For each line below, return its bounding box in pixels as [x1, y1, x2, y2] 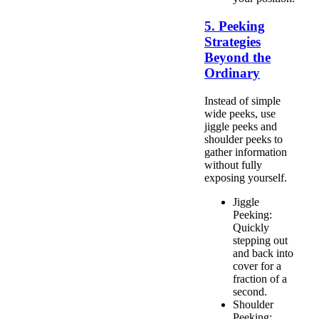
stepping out [233, 234, 288, 246]
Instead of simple [204, 94, 281, 107]
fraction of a [233, 272, 287, 285]
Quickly [233, 221, 269, 234]
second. [233, 285, 267, 298]
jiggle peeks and [204, 120, 277, 132]
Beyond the [204, 50, 271, 66]
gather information [204, 145, 287, 158]
